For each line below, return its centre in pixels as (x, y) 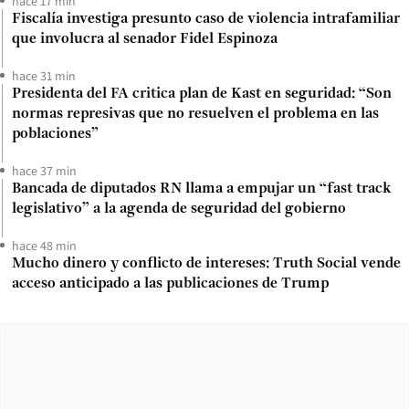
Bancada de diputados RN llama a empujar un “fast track (201, 189)
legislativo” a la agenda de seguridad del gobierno (179, 209)
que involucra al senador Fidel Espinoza (145, 39)
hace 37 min (44, 170)
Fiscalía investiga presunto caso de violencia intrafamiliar (206, 19)
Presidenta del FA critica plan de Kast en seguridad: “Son (202, 94)
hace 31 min (44, 75)
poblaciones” (55, 134)
